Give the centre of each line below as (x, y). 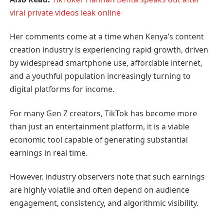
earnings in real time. (49, 153)
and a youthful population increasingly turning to (100, 76)
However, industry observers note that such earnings (107, 176)
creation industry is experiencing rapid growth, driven (109, 50)
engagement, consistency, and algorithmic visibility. (104, 203)
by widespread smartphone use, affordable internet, (106, 63)
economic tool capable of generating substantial (99, 139)
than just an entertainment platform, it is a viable (100, 126)
